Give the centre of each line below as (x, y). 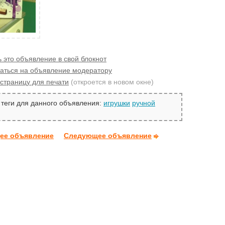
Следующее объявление (108, 136)
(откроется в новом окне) (112, 82)
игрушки (117, 103)
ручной (144, 103)
